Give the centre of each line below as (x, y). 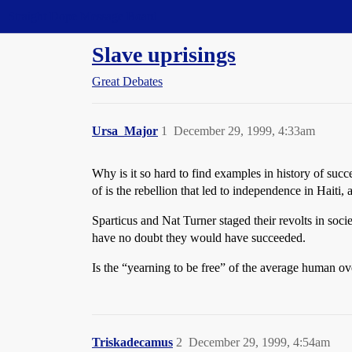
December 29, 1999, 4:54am (259, 342)
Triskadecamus (132, 342)
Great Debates (127, 81)
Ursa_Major (125, 131)
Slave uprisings (164, 55)
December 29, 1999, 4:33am (244, 131)
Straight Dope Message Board (82, 16)
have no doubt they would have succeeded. (199, 238)
